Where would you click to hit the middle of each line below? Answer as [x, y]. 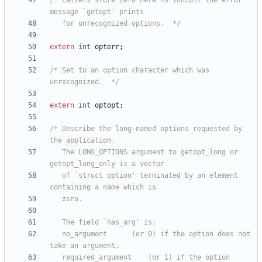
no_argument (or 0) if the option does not [56, 234]
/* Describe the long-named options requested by [146, 129]
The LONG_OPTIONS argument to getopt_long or [56, 152]
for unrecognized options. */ [121, 24]
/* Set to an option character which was [130, 70]
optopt [107, 106]
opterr [107, 47]
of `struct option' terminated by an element [56, 176]
